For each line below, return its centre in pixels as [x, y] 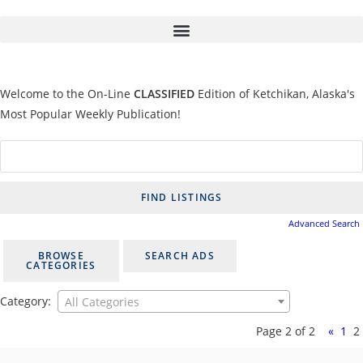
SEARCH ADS [179, 256]
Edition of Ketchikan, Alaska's [275, 94]
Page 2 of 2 [286, 331]
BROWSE [61, 256]
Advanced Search [324, 223]
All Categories [102, 301]
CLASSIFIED [164, 94]
